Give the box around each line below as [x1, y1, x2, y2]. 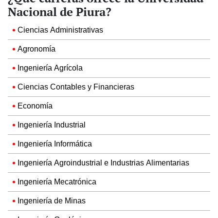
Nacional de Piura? [8, 3, 111, 19]
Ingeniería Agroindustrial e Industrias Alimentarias [18, 158, 189, 167]
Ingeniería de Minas [18, 196, 86, 205]
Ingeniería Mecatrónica [18, 177, 96, 186]
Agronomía [18, 44, 55, 54]
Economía [18, 101, 53, 110]
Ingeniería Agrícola [18, 63, 83, 73]
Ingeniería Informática [18, 139, 92, 148]
